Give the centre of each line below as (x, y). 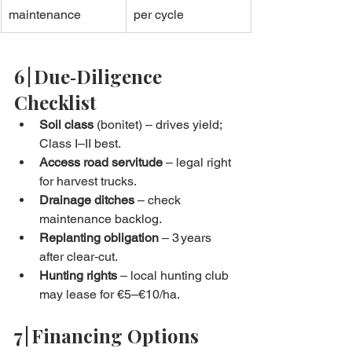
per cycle (159, 15)
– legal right (198, 163)
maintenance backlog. (101, 219)
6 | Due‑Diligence (90, 77)
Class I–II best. (80, 144)
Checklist (55, 103)
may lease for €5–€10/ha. (110, 295)
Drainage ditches (87, 200)
